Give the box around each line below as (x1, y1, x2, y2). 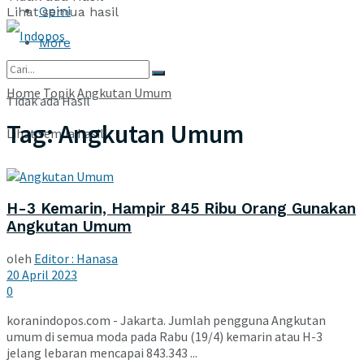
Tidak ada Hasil (6, 93, 90, 109)
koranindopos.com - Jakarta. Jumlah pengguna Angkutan (6, 312, 326, 329)
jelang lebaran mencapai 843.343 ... (6, 344, 197, 362)
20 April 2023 (6, 266, 77, 284)
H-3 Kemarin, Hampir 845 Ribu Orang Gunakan (6, 199, 356, 218)
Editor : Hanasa (34, 250, 118, 267)
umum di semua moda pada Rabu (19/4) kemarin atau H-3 (6, 328, 323, 345)
